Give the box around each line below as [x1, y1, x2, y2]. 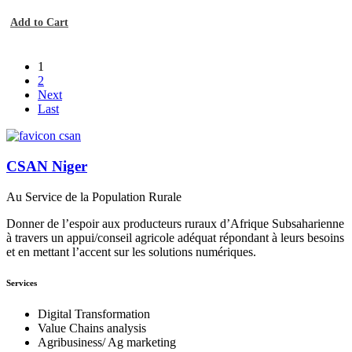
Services [6, 278, 37, 288]
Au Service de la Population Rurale [6, 189, 181, 203]
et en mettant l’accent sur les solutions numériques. [6, 244, 256, 258]
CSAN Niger [6, 157, 87, 174]
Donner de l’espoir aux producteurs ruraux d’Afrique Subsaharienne [6, 216, 344, 230]
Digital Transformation [38, 307, 150, 321]
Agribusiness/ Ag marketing [38, 335, 176, 350]
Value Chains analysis [38, 321, 146, 335]
